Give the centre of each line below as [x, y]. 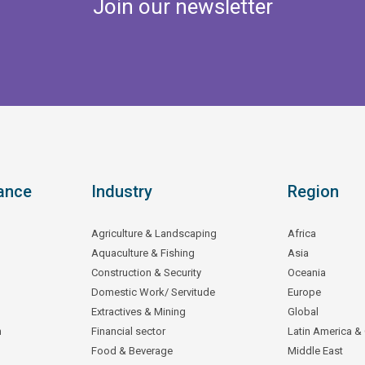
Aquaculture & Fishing [143, 253]
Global [303, 311]
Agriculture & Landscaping [154, 233]
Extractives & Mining [138, 311]
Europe [304, 292]
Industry [121, 191]
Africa [301, 233]
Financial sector [128, 331]
